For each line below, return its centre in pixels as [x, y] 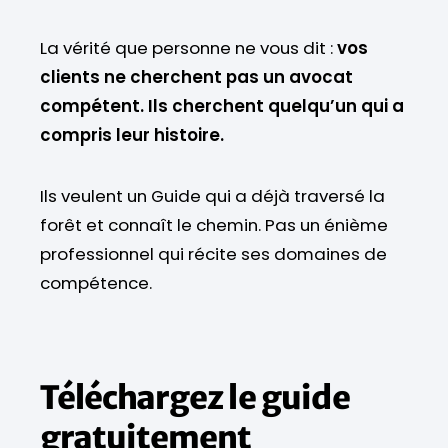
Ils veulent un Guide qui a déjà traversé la [212, 195]
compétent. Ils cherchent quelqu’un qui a [222, 105]
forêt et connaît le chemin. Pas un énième [214, 224]
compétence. [96, 282]
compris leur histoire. [132, 134]
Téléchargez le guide [195, 397]
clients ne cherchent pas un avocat [196, 76]
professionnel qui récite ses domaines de [213, 253]
